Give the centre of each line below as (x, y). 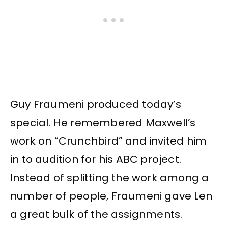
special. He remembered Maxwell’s (103, 122)
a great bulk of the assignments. (96, 214)
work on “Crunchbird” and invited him (109, 141)
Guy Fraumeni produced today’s (96, 104)
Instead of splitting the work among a (110, 177)
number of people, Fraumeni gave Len (111, 196)
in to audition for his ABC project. (96, 159)
